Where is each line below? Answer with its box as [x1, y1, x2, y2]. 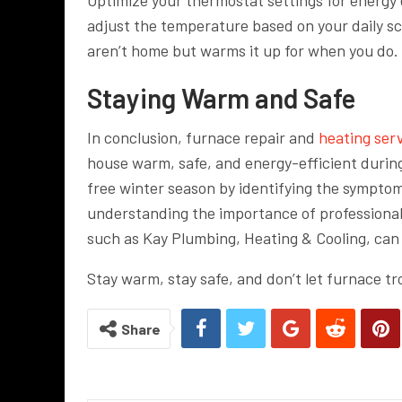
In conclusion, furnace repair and [87, 127, 319, 147]
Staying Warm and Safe [87, 81, 355, 114]
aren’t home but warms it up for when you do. [87, 39, 398, 60]
